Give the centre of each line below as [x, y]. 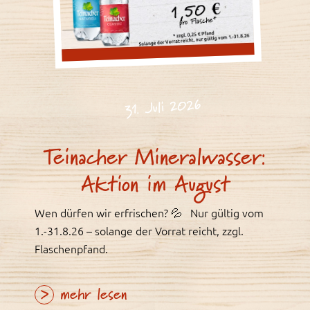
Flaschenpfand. [71, 249]
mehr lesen [90, 295]
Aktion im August [155, 186]
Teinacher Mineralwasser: [155, 159]
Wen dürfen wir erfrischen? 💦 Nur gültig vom [149, 213]
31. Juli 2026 [163, 108]
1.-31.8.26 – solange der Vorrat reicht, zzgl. [139, 231]
